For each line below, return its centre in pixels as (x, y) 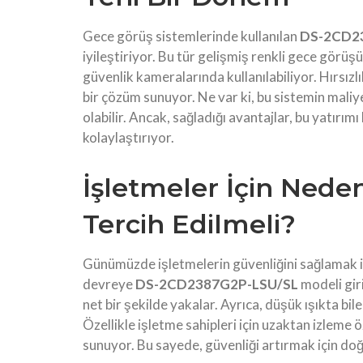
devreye (109, 284)
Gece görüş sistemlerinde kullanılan (191, 36)
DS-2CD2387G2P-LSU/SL (217, 284)
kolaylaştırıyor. (128, 138)
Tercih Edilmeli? (189, 224)
